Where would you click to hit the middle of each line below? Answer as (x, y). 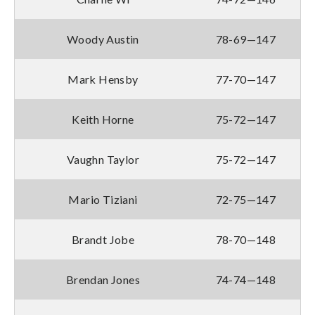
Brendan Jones (103, 279)
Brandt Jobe (103, 239)
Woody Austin (103, 39)
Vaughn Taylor (103, 159)
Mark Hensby (103, 79)
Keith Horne (103, 119)
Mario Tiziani (103, 199)
